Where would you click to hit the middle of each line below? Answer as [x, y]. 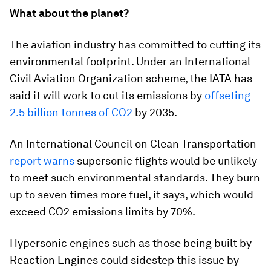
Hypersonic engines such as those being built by [131, 243]
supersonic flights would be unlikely [166, 161]
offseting [227, 96]
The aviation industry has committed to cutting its [135, 45]
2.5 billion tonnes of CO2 [71, 113]
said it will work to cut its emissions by [107, 96]
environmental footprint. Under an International [130, 62]
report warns [42, 161]
